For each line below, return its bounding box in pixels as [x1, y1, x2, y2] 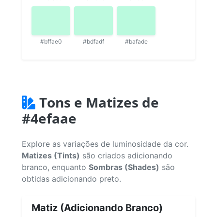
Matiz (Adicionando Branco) [31, 201, 163, 214]
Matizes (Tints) [22, 150, 80, 160]
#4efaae [22, 108, 77, 127]
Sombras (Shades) [89, 162, 159, 172]
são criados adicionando [80, 150, 172, 160]
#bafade [124, 37, 148, 45]
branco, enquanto [22, 162, 89, 172]
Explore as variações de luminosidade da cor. [22, 139, 188, 149]
